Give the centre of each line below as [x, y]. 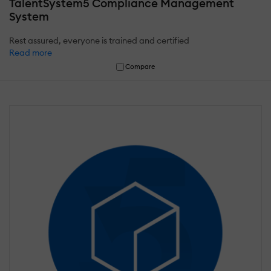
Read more [31, 53]
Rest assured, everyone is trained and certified [99, 41]
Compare [140, 67]
